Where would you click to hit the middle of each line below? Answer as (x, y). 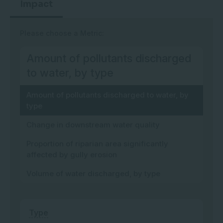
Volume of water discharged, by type (93, 173)
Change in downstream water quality (93, 125)
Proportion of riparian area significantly (97, 144)
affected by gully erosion (72, 155)
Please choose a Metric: (62, 33)
